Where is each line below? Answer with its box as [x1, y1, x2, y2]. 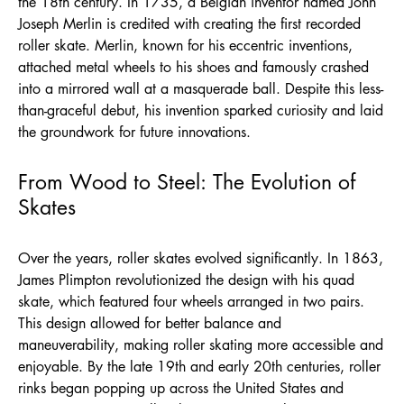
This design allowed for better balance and [18, 313, 281, 333]
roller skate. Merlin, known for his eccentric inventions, [18, 35, 353, 55]
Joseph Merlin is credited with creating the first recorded [18, 14, 361, 33]
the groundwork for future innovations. [18, 122, 251, 142]
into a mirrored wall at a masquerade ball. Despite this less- [18, 78, 383, 98]
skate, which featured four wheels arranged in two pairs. [18, 291, 364, 311]
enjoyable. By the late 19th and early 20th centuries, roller [18, 356, 381, 376]
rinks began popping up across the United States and [18, 378, 344, 398]
